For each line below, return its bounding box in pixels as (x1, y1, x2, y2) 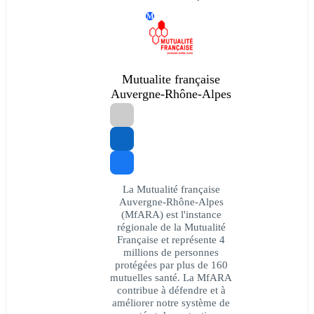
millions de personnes (123, 246, 219, 259)
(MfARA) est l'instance (121, 208, 221, 221)
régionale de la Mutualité (116, 221, 226, 233)
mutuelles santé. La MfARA (110, 271, 232, 284)
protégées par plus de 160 (114, 259, 228, 271)
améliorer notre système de (112, 296, 230, 309)
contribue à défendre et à (116, 284, 226, 296)
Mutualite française (122, 72, 220, 87)
